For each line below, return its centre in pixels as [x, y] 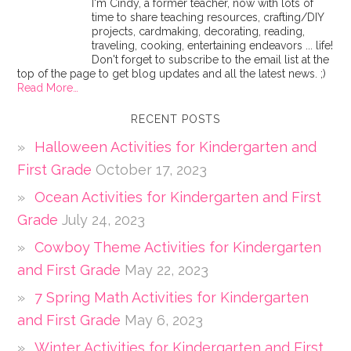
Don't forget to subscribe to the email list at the [211, 60]
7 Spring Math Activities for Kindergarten [172, 297]
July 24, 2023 [104, 220]
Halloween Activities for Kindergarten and [176, 147]
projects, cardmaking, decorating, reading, [199, 31]
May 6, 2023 [164, 320]
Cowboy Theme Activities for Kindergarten [178, 247]
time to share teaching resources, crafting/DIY [208, 17]
